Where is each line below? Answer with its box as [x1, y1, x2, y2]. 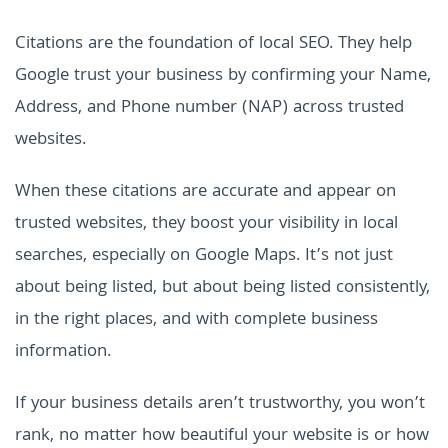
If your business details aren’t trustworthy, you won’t [15, 390, 425, 420]
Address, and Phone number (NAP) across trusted [15, 94, 404, 124]
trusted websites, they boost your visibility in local [15, 210, 398, 240]
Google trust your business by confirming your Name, [15, 62, 431, 92]
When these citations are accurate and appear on [15, 178, 396, 208]
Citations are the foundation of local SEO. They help [15, 30, 412, 60]
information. [15, 338, 111, 368]
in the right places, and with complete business [15, 306, 378, 336]
